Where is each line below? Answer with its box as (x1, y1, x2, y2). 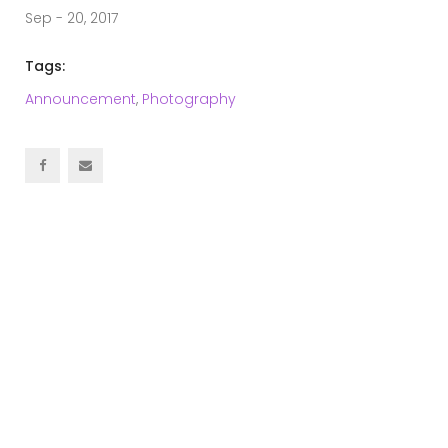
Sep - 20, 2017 (25, 8, 118, 28)
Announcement (25, 89, 136, 109)
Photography (142, 89, 236, 109)
